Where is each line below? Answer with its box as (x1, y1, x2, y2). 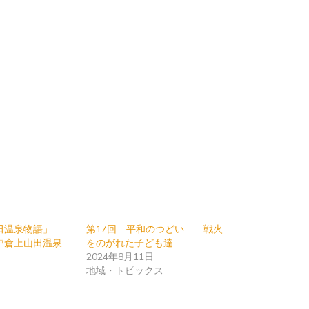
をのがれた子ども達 (86, 237, 173, 250)
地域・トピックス (86, 264, 163, 277)
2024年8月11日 (86, 250, 154, 263)
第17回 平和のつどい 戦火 (86, 223, 223, 236)
